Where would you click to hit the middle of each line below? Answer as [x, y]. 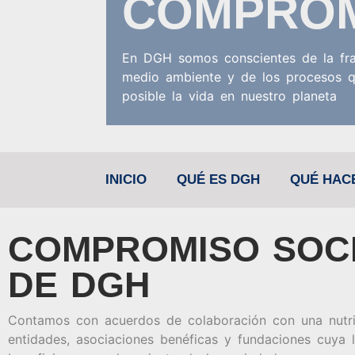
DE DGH [79, 285]
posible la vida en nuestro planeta [230, 96]
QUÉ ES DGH [218, 179]
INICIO [126, 179]
